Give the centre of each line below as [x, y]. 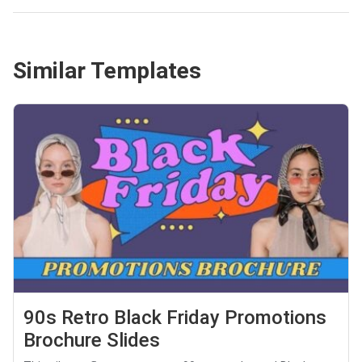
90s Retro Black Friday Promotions [175, 317]
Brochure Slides [92, 340]
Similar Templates [107, 70]
